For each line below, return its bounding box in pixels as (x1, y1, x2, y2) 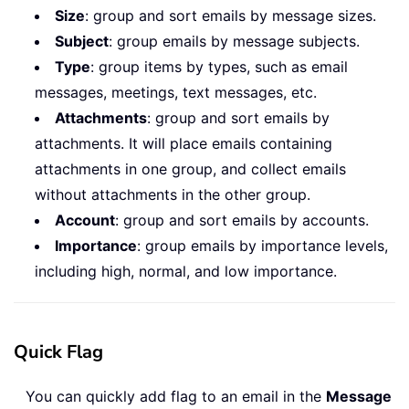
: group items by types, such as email (90, 58, 348, 77)
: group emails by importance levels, (137, 236, 388, 256)
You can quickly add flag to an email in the (26, 387, 326, 406)
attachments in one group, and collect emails (35, 160, 346, 179)
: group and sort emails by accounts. (115, 211, 369, 230)
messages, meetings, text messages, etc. (35, 83, 317, 102)
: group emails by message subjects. (109, 32, 360, 51)
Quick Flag (14, 340, 103, 365)
